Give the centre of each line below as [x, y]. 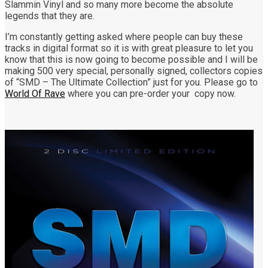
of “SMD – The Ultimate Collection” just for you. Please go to [131, 82]
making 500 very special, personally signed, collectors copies [134, 71]
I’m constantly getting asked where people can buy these [124, 36]
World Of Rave [35, 93]
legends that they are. [50, 16]
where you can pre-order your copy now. [150, 93]
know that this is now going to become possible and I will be [131, 59]
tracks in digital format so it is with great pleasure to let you [129, 48]
